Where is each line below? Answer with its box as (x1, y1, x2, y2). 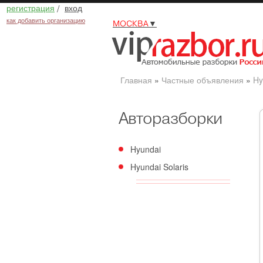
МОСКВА (113, 18, 149, 29)
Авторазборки (119, 108, 222, 128)
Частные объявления (161, 74, 244, 86)
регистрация (6, 2, 55, 14)
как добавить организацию (6, 15, 85, 25)
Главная (120, 74, 152, 86)
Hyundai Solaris (130, 161, 188, 173)
